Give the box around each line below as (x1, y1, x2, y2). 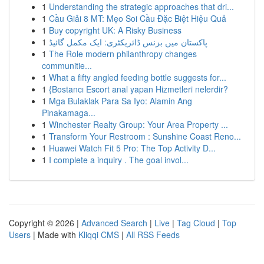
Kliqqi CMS (78, 229, 119, 240)
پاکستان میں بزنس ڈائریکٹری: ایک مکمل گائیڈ (49, 36, 207, 48)
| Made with (31, 229, 78, 240)
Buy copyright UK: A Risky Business (49, 24, 181, 36)
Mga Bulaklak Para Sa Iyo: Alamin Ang (49, 95, 192, 107)
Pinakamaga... (42, 107, 95, 118)
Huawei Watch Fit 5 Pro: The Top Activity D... (49, 142, 216, 154)
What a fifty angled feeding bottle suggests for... (49, 71, 226, 83)
